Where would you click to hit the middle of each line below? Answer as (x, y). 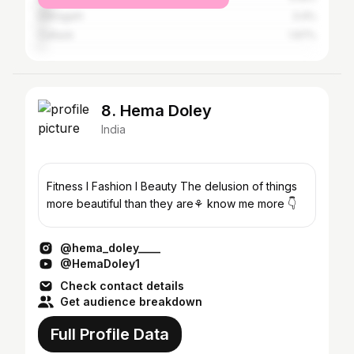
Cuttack (56, 35)
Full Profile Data (110, 334)
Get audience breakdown (131, 301)
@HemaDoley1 (100, 264)
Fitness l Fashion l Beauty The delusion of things (113, 186)
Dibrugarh (60, 16)
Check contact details (122, 286)
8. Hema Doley (156, 111)
